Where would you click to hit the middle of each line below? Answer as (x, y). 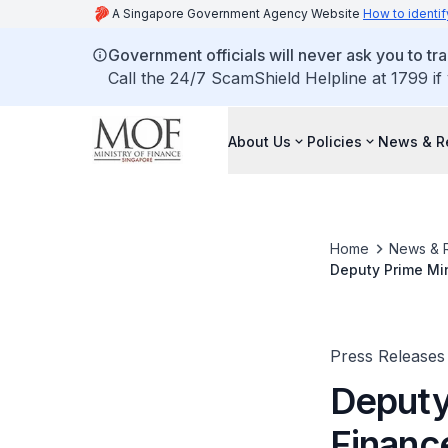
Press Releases (387, 356)
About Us (259, 141)
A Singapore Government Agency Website (237, 13)
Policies (334, 141)
